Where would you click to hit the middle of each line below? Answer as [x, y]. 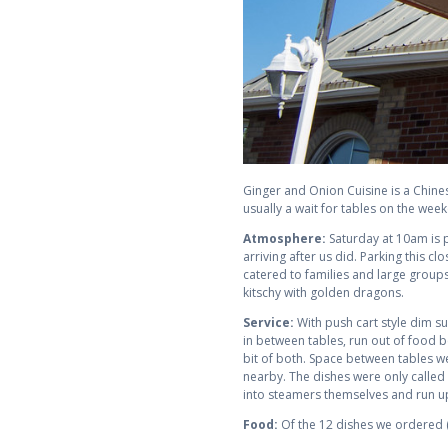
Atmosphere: [284, 238]
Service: [268, 322]
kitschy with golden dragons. [323, 292]
